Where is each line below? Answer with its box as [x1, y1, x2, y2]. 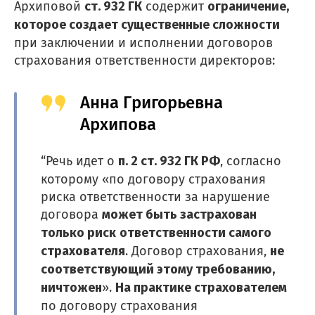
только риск [41, 223, 117, 243]
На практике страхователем [115, 278, 288, 298]
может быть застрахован [102, 205, 257, 225]
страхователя [41, 241, 126, 262]
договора [41, 206, 103, 222]
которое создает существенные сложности [14, 15, 280, 35]
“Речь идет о [41, 153, 119, 169]
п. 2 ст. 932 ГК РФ [118, 151, 221, 172]
